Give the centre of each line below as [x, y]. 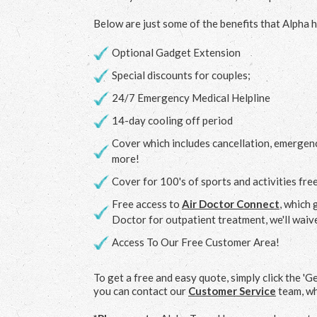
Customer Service [232, 290]
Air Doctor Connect [231, 203]
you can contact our [141, 290]
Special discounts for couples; [181, 75]
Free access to [147, 203]
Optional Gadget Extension [176, 52]
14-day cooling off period [172, 120]
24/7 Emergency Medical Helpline [191, 97]
